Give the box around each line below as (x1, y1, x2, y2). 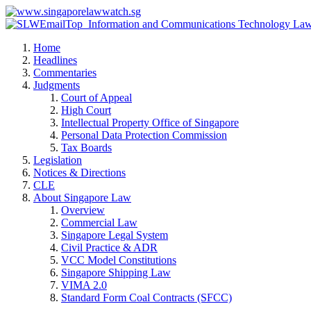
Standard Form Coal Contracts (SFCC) (61, 292, 232, 303)
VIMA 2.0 (61, 279, 107, 291)
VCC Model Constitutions (61, 254, 176, 266)
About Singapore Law (33, 192, 131, 203)
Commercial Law (61, 217, 137, 228)
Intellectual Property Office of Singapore (61, 117, 239, 128)
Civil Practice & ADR (61, 242, 158, 253)
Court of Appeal (61, 92, 132, 103)
